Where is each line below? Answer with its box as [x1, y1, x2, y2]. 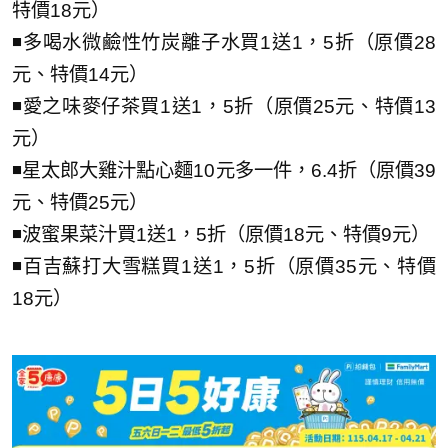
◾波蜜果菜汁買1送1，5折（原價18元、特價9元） [12, 224, 430, 246]
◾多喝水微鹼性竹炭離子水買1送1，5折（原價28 [12, 32, 436, 54]
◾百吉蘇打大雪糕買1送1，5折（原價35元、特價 [12, 256, 436, 278]
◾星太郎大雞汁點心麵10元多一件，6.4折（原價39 [12, 160, 436, 182]
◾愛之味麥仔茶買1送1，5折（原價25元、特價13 [12, 96, 436, 118]
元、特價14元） [12, 64, 148, 86]
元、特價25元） [12, 192, 148, 214]
